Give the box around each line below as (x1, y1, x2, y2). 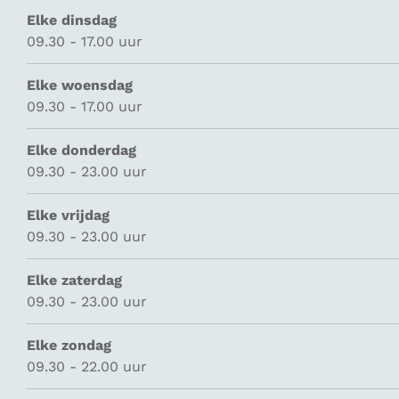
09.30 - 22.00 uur (27, 358, 147, 375)
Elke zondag (27, 337, 111, 354)
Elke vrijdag (27, 207, 110, 224)
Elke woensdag (27, 77, 133, 94)
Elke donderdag (27, 142, 136, 159)
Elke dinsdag (27, 12, 117, 28)
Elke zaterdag (27, 272, 122, 289)
